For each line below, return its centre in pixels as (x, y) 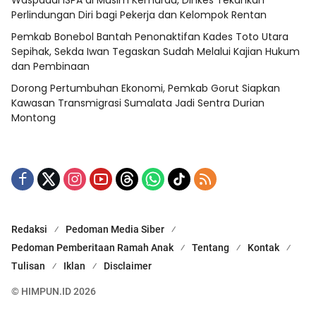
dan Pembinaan (50, 67)
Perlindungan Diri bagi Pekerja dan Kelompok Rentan (139, 15)
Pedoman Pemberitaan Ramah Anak (92, 248)
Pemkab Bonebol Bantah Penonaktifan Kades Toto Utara (150, 37)
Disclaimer (128, 266)
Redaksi (29, 230)
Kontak (263, 248)
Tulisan (28, 266)
